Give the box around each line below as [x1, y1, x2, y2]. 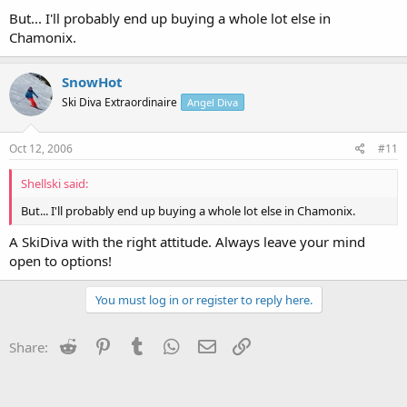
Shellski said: [21, 175, 88, 192]
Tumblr [148, 335, 194, 354]
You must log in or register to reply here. [94, 291, 313, 308]
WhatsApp [183, 335, 248, 354]
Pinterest [113, 335, 169, 354]
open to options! [9, 251, 112, 270]
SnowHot [62, 72, 123, 91]
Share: [9, 337, 48, 356]
